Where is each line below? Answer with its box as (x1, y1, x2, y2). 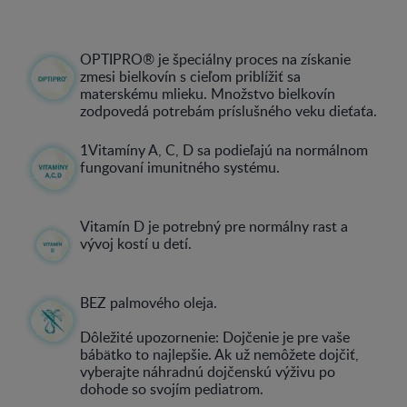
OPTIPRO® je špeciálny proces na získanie (80, 49, 351, 69)
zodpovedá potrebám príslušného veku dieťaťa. (80, 101, 377, 121)
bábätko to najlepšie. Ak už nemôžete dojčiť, (80, 344, 359, 364)
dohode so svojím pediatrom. (80, 379, 263, 399)
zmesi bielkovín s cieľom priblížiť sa (80, 66, 301, 86)
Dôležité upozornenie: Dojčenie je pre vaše (80, 327, 350, 347)
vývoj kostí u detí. (80, 233, 192, 253)
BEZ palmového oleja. (80, 293, 217, 313)
